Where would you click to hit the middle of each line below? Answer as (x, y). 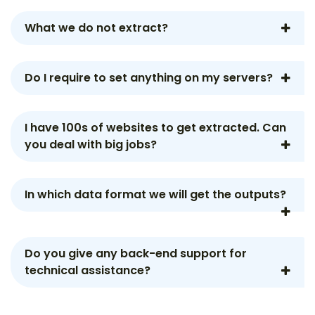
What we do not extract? (96, 28)
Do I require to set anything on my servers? (149, 78)
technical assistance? (88, 270)
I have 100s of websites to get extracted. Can (155, 128)
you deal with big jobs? (91, 144)
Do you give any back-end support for (136, 253)
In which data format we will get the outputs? (155, 194)
